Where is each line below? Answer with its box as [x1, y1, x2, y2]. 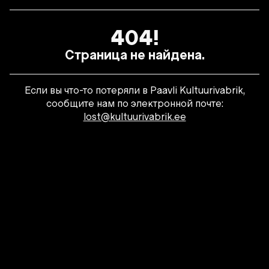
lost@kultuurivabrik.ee [83, 110, 186, 124]
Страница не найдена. [64, 46, 205, 64]
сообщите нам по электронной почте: [46, 97, 223, 110]
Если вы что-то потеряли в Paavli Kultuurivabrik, [24, 84, 245, 97]
